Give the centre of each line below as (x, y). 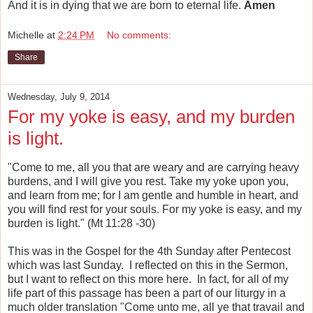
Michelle (26, 35)
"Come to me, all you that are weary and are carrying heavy (153, 168)
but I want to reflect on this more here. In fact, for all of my (148, 279)
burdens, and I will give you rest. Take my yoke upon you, (148, 182)
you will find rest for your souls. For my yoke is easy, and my (155, 210)
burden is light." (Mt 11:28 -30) (81, 224)
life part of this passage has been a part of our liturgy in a (147, 293)
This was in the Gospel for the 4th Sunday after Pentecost (149, 252)
